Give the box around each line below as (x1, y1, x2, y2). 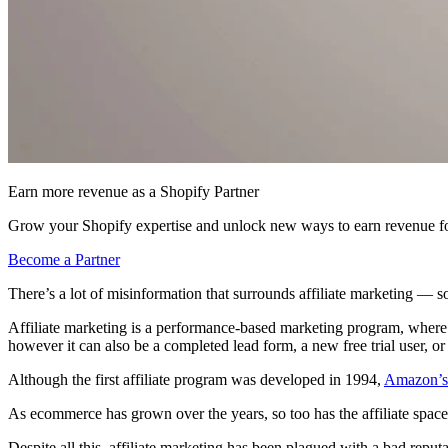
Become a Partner (8, 251, 120, 269)
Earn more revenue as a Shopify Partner (8, 183, 259, 201)
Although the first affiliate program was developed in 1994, (8, 371, 384, 389)
